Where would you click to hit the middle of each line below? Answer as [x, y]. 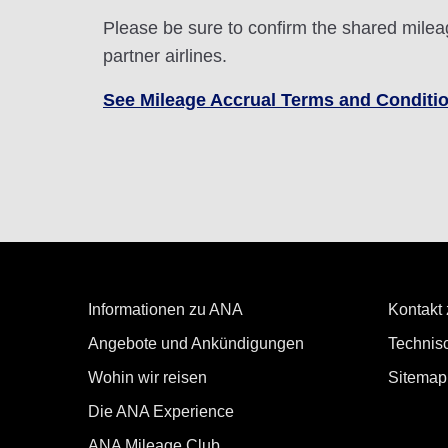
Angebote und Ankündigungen [196, 343]
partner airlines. [165, 56]
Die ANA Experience [161, 411]
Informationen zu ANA [165, 309]
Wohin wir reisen [147, 377]
